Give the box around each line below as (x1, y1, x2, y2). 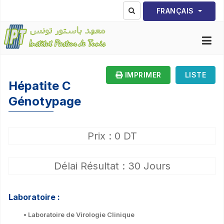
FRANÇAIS (156, 6, 196, 15)
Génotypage (8, 93, 81, 108)
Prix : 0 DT (87, 129, 137, 142)
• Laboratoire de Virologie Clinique (23, 210, 134, 218)
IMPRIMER (122, 70, 161, 79)
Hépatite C (8, 78, 71, 93)
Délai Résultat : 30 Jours (53, 159, 170, 172)
